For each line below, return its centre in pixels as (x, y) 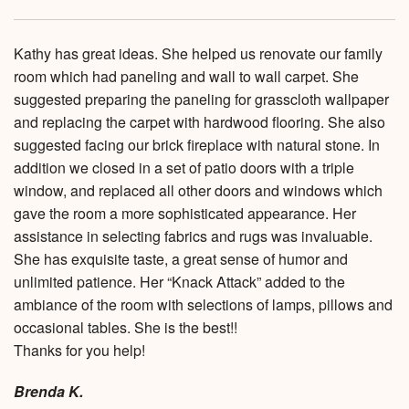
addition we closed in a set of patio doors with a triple (184, 168)
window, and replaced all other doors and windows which (198, 191)
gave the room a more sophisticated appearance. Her (185, 214)
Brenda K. (48, 392)
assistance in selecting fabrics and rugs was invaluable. (193, 236)
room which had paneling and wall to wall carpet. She (186, 77)
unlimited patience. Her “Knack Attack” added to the (179, 282)
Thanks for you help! (79, 351)
